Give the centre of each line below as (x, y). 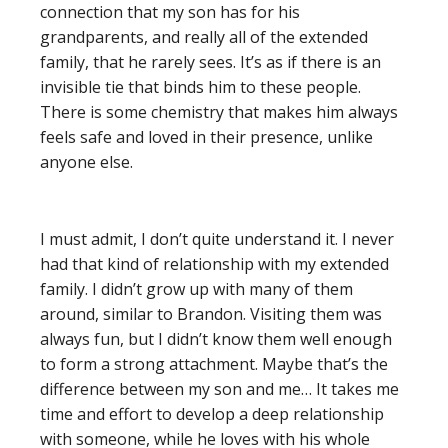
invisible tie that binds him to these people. (200, 87)
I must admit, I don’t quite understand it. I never (217, 239)
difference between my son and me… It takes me (219, 389)
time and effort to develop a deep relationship (212, 414)
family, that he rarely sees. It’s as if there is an (210, 62)
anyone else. (86, 162)
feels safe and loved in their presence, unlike (206, 137)
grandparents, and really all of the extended (204, 37)
